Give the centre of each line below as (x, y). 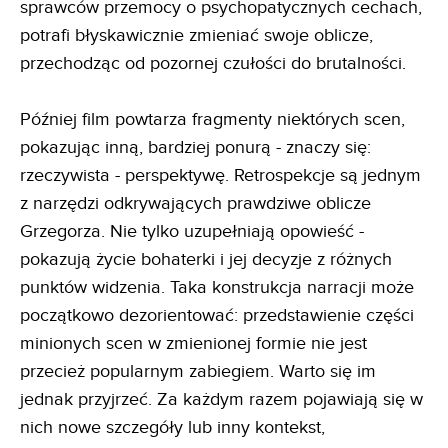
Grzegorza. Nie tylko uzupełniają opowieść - (192, 231)
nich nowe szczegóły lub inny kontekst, (172, 427)
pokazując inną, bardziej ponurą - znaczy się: (195, 147)
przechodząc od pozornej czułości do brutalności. (213, 63)
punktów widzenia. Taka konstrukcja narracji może (217, 287)
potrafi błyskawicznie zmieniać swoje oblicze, (196, 35)
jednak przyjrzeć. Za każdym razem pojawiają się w (221, 399)
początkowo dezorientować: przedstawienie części (217, 315)
